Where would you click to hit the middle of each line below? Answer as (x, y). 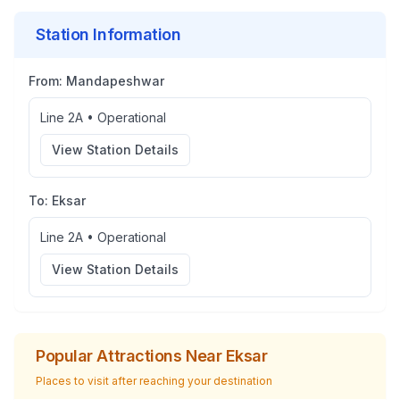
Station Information (108, 34)
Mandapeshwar (115, 81)
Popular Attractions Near (131, 356)
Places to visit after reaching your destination (154, 381)
